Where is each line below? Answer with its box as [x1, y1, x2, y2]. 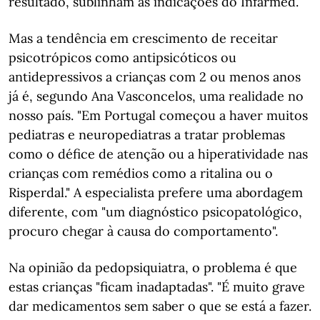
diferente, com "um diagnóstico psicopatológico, [9, 204, 302, 220]
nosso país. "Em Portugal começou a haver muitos [9, 107, 308, 124]
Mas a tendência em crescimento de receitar [9, 30, 278, 46]
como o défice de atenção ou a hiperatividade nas [9, 146, 308, 162]
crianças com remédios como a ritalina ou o [9, 165, 273, 181]
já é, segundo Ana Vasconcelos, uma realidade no [9, 88, 304, 104]
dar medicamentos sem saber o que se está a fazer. [9, 298, 311, 314]
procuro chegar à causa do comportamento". [9, 223, 278, 239]
